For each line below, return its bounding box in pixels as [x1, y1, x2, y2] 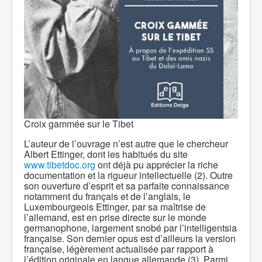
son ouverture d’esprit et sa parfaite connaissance [24, 179, 229, 192]
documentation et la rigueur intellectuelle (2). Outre [24, 168, 233, 182]
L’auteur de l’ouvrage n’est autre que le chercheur [24, 137, 228, 150]
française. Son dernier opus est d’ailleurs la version [24, 232, 236, 245]
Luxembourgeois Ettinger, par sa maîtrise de [24, 200, 206, 213]
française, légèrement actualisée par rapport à [24, 242, 213, 256]
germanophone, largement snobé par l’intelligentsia [24, 221, 237, 235]
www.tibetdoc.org [24, 158, 95, 171]
